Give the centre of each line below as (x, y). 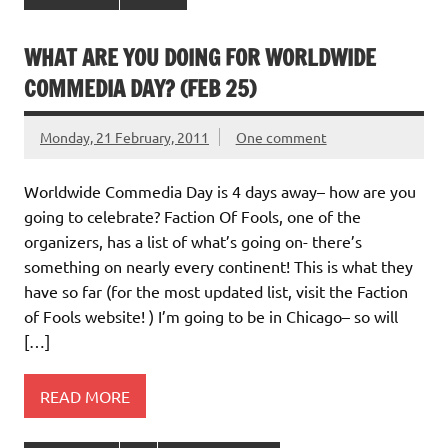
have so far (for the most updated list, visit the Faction (216, 290)
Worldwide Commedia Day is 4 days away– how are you (220, 190)
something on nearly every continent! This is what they (218, 265)
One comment (281, 136)
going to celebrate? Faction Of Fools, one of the (192, 215)
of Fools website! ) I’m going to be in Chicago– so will (211, 315)
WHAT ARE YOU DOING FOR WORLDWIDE (200, 57)
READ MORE (85, 395)
